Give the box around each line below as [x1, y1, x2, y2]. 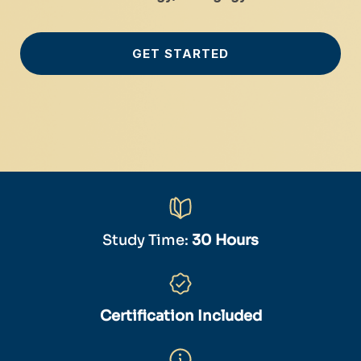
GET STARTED [132, 46, 229, 62]
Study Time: [102, 231, 192, 250]
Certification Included [99, 307, 262, 326]
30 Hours [192, 231, 259, 250]
